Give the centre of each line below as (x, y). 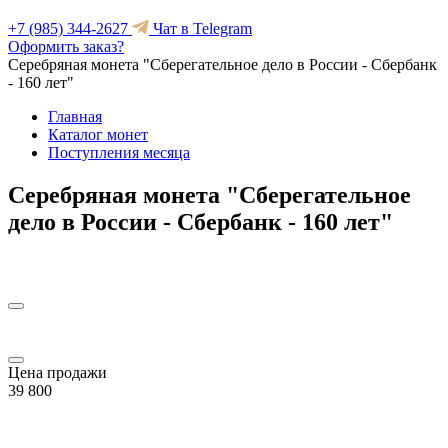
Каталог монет (98, 134)
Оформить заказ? (66, 46)
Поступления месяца (119, 152)
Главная (75, 116)
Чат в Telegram (200, 28)
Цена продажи (57, 372)
